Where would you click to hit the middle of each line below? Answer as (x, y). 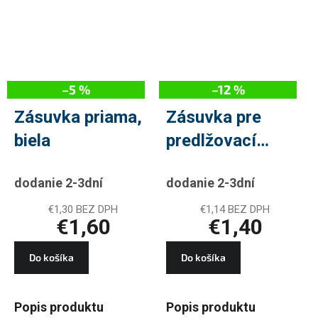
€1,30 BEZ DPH (83, 209)
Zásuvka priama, (78, 117)
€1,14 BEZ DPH (235, 209)
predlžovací (211, 140)
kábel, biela (209, 164)
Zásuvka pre (214, 117)
